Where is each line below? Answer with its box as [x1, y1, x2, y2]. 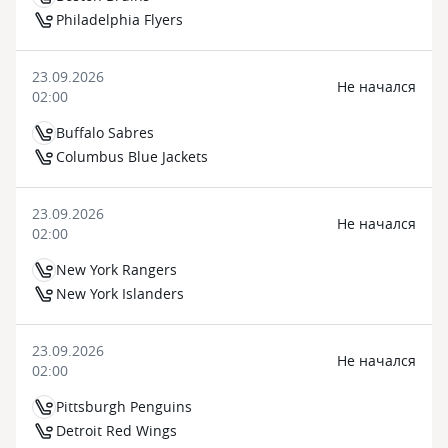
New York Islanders [56, 284, 184, 303]
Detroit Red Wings [56, 421, 177, 440]
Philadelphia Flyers [56, 10, 183, 29]
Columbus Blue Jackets [56, 147, 208, 166]
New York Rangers [56, 260, 177, 279]
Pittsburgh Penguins [56, 397, 192, 416]
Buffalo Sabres [56, 123, 154, 142]
